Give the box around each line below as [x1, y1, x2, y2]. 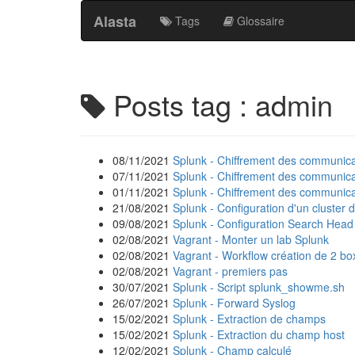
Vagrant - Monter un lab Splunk [173, 231, 329, 247]
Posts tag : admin [105, 84, 333, 124]
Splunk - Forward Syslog [173, 295, 296, 311]
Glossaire [234, 13, 284, 29]
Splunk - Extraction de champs [173, 311, 326, 326]
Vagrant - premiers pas [173, 263, 288, 279]
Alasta [94, 11, 136, 32]
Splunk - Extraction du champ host [173, 326, 345, 342]
